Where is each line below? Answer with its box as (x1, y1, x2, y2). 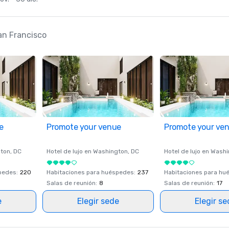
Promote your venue (47, 122, 121, 132)
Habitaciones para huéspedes (47, 169, 134, 176)
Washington (93, 148, 128, 155)
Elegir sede (77, 196, 119, 206)
